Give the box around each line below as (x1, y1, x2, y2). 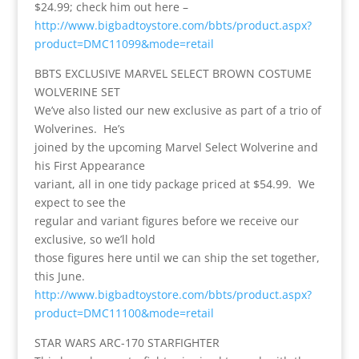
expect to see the (34, 194, 126, 210)
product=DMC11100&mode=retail (34, 305, 214, 321)
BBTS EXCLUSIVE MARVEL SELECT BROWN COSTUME (34, 65, 312, 81)
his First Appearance (34, 157, 145, 173)
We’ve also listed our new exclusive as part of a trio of (34, 102, 321, 118)
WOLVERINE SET (34, 83, 120, 99)
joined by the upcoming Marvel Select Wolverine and (34, 139, 318, 155)
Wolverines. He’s (34, 120, 125, 136)
